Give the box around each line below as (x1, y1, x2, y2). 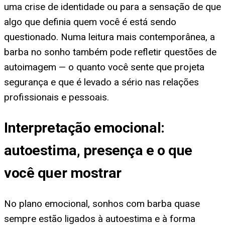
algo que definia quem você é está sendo (4, 16, 176, 28)
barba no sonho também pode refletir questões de (4, 46, 216, 58)
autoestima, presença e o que (4, 142, 193, 159)
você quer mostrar (4, 165, 122, 182)
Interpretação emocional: (4, 120, 165, 137)
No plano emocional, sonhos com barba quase (4, 198, 200, 210)
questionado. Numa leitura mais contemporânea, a (4, 31, 215, 43)
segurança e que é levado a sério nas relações (4, 76, 199, 88)
